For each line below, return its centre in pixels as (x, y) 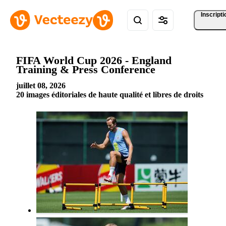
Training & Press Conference (86, 69)
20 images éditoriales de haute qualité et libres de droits (110, 95)
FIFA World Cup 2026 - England (94, 60)
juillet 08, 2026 (41, 86)
